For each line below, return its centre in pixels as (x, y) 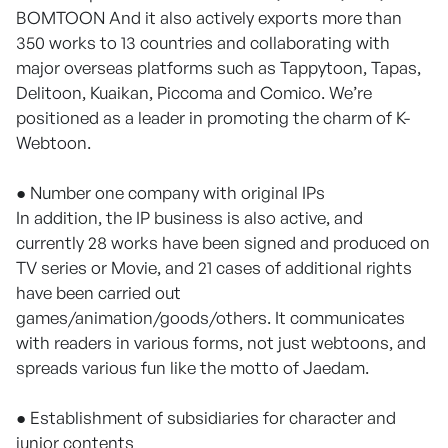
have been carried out (98, 292)
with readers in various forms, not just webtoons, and (221, 342)
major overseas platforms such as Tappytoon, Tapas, (218, 67)
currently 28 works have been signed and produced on (223, 242)
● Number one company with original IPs (170, 192)
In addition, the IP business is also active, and (189, 217)
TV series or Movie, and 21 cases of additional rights (214, 267)
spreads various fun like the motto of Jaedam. (192, 367)
